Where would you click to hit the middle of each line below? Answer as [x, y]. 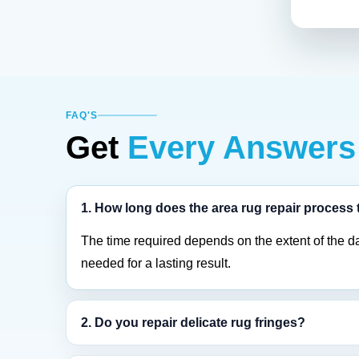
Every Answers [242, 147]
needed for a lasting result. [156, 263]
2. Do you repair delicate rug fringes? [193, 322]
